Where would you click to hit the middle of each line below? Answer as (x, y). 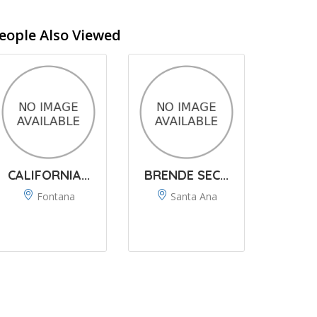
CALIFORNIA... (48, 175)
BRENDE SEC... (186, 175)
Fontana (56, 196)
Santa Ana (194, 196)
